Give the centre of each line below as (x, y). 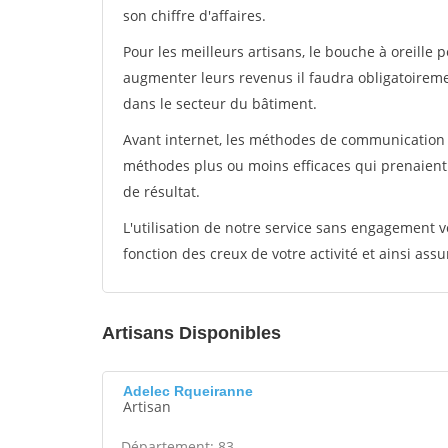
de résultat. (161, 191)
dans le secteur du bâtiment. (220, 103)
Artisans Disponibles (191, 333)
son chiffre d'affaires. (194, 15)
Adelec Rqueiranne (188, 391)
